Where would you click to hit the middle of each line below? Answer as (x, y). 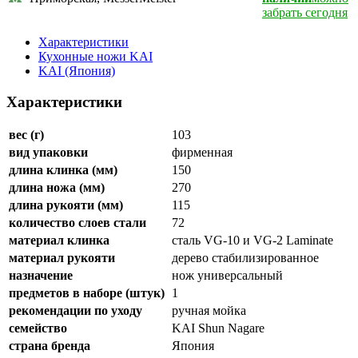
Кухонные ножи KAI (95, 56)
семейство (38, 328)
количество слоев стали (78, 223)
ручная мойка (209, 311)
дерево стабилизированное (247, 258)
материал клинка (59, 241)
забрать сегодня (305, 12)
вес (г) (26, 135)
